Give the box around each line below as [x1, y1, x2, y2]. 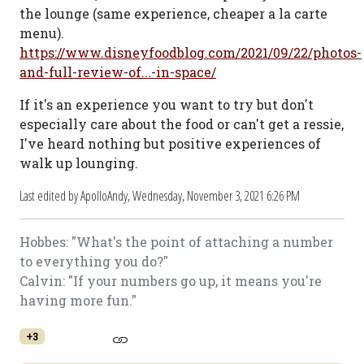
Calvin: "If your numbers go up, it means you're [19, 272, 322, 289]
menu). [19, 24, 64, 41]
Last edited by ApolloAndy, [19, 187, 132, 205]
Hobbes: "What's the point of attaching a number [19, 233, 333, 250]
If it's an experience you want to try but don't [19, 96, 314, 113]
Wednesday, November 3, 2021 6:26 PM [132, 187, 300, 205]
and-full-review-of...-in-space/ [19, 63, 216, 80]
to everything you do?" [19, 253, 168, 270]
